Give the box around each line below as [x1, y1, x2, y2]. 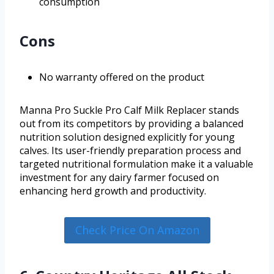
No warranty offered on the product [39, 70, 204, 84]
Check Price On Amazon [75, 223, 199, 238]
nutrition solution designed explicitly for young [20, 130, 235, 144]
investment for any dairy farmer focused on [20, 171, 219, 185]
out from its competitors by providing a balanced [20, 117, 243, 131]
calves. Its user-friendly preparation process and [20, 144, 241, 158]
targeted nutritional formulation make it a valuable [20, 157, 253, 171]
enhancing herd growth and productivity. [20, 184, 206, 198]
